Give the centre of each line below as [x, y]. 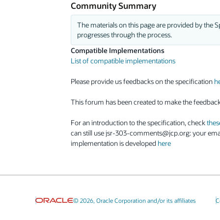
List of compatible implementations [123, 60]
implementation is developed [114, 143]
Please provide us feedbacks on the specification [142, 81]
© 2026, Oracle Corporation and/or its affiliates [134, 200]
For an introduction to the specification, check [139, 122]
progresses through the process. [124, 34]
